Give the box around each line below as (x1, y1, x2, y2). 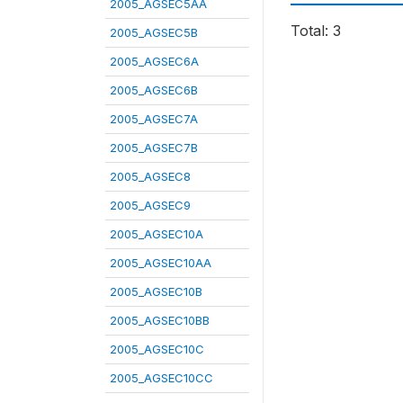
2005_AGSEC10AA (110, 255, 211, 270)
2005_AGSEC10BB (110, 312, 210, 327)
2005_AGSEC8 (110, 168, 191, 184)
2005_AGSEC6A (110, 53, 199, 68)
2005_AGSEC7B (110, 139, 198, 155)
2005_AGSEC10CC (110, 370, 213, 385)
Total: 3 (291, 22, 341, 40)
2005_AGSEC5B (110, 24, 198, 40)
